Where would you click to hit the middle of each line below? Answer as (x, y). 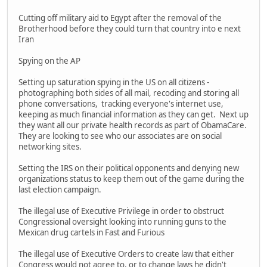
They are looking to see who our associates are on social (120, 136)
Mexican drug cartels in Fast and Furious (91, 233)
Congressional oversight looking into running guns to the (122, 222)
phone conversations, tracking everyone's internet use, (121, 104)
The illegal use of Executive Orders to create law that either (126, 254)
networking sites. (50, 147)
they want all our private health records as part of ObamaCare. (133, 125)
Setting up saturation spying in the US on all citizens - (114, 83)
